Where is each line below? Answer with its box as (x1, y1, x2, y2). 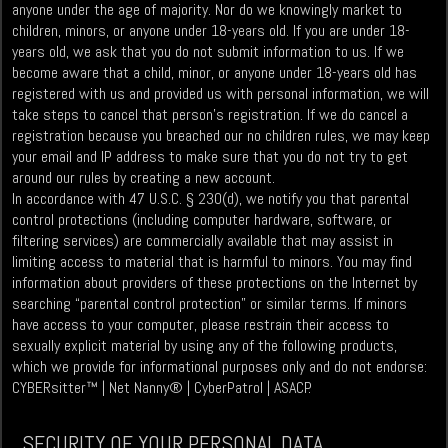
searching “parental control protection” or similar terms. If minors (12, 293, 408, 315)
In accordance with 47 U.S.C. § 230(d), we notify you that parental (12, 188, 410, 210)
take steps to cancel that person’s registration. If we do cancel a (12, 104, 409, 126)
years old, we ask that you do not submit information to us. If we (12, 41, 405, 63)
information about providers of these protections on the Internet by (12, 272, 418, 294)
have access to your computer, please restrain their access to (12, 314, 390, 336)
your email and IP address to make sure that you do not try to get (12, 146, 409, 168)
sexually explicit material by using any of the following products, (12, 335, 398, 357)
